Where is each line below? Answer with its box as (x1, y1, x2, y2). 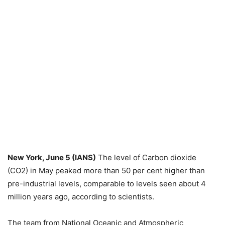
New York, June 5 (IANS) (8, 153, 96, 162)
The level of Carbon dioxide (96, 153, 196, 162)
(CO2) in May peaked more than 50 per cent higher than (8, 166, 205, 175)
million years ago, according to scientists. (8, 192, 154, 201)
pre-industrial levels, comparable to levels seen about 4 (8, 179, 206, 188)
